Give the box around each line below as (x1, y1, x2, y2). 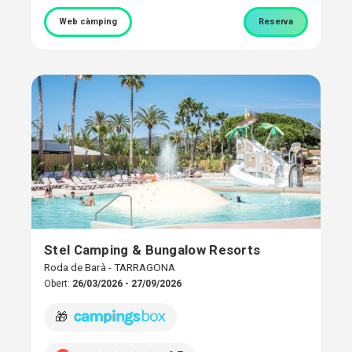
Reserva (258, 16, 293, 27)
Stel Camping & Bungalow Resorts (44, 242, 261, 258)
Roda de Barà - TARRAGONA (44, 261, 175, 274)
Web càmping (59, 16, 117, 27)
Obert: (44, 278, 72, 290)
